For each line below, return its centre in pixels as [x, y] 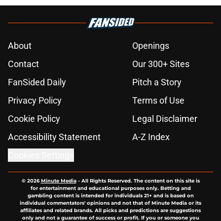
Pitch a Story [157, 82]
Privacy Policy [35, 100]
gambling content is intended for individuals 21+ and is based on [110, 195]
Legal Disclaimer [165, 118]
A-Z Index [151, 137]
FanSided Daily [37, 82]
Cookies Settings [41, 155]
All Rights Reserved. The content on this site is [140, 181]
